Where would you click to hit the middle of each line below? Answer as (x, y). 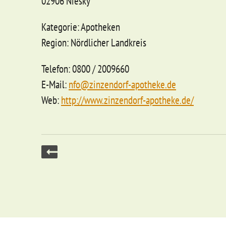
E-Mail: (55, 84)
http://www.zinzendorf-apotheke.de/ (127, 100)
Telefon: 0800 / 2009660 (85, 69)
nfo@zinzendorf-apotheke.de (122, 84)
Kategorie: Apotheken (81, 27)
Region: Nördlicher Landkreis (94, 42)
